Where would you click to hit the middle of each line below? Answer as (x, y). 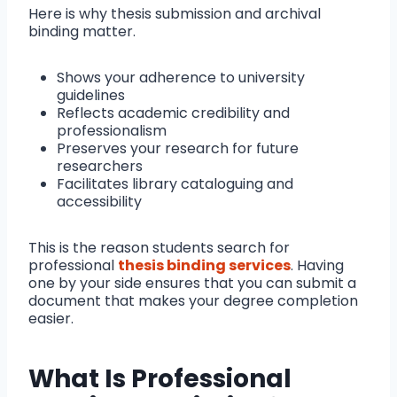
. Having (317, 266)
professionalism (115, 131)
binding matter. (82, 32)
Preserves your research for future (178, 149)
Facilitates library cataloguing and (175, 184)
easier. (51, 319)
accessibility (99, 202)
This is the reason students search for (159, 248)
